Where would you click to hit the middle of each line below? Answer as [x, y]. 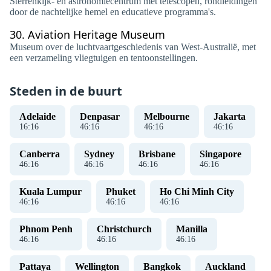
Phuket [121, 191]
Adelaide [38, 116]
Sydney [99, 154]
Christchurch [124, 229]
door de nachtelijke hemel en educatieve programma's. [113, 12]
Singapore [220, 154]
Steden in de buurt [66, 91]
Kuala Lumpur [51, 191]
